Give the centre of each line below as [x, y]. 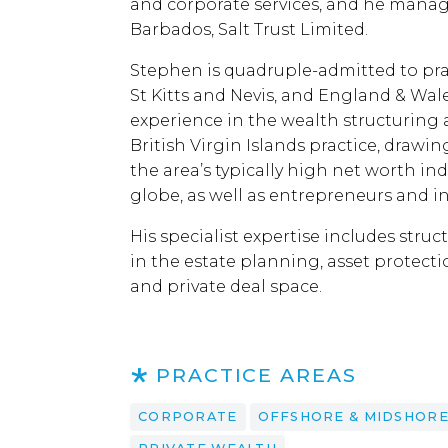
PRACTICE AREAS [256, 375]
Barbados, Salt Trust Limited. [249, 29]
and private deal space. [226, 286]
